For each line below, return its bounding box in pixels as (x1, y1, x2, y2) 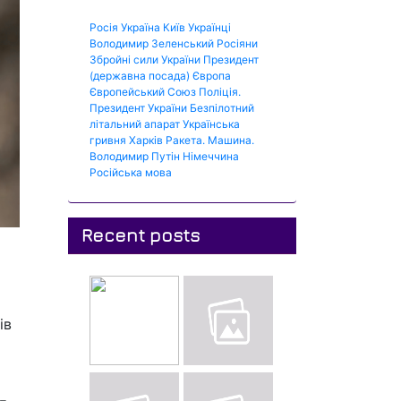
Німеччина (183, 149, 239, 163)
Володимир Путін (90, 149, 180, 163)
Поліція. (199, 85, 241, 98)
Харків (129, 133, 163, 147)
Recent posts (81, 225, 200, 245)
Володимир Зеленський (90, 37, 214, 50)
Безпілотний (190, 101, 254, 115)
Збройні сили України (90, 53, 200, 66)
